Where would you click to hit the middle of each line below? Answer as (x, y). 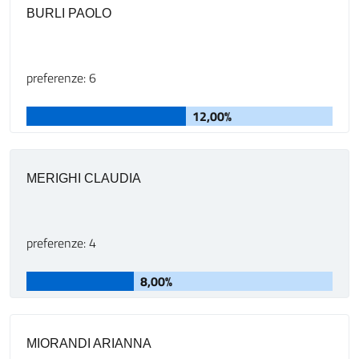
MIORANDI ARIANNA (89, 343)
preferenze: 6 (61, 78)
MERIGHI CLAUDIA (84, 178)
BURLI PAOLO (69, 13)
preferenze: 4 (61, 243)
